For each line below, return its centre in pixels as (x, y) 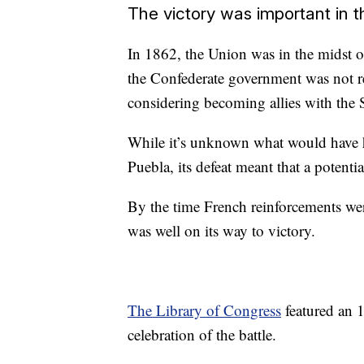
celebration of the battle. (202, 335)
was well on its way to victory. (221, 231)
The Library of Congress (204, 310)
